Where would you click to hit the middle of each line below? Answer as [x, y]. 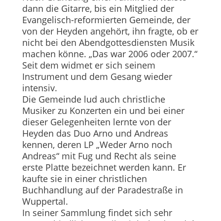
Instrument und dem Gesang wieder [97, 76]
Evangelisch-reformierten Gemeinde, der [106, 19]
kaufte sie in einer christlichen [84, 178]
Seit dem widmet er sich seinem [89, 65]
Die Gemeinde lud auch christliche [93, 99]
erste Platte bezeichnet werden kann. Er [104, 167]
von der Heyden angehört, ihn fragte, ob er [110, 31]
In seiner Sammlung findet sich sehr [97, 212]
